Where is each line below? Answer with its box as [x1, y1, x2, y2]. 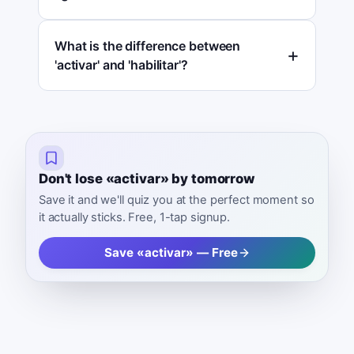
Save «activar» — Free [104, 245, 238, 261]
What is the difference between [55, 37, 241, 54]
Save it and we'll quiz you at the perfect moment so [39, 193, 314, 208]
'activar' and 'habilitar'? [55, 56, 188, 73]
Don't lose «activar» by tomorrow [39, 170, 254, 186]
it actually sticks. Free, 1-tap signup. [39, 210, 231, 225]
